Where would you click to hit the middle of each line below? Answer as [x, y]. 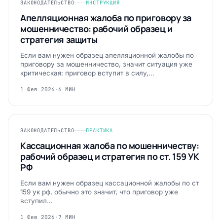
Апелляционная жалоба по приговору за [106, 18]
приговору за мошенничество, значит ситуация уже [106, 64]
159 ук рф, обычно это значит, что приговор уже [99, 192]
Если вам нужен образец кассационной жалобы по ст [110, 183]
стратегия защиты [59, 39]
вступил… [37, 201]
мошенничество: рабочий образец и [96, 29]
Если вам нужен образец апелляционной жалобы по [107, 55]
